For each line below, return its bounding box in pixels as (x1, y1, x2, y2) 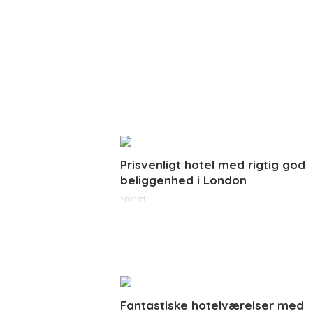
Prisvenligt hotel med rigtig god (120, 157, 305, 172)
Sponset (120, 194, 146, 203)
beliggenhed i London (120, 173, 247, 187)
